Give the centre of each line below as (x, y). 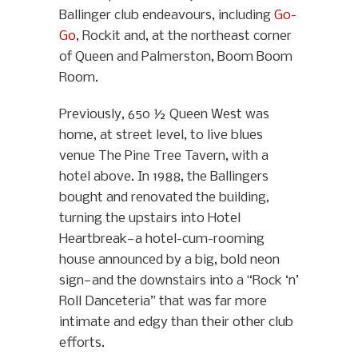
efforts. (82, 344)
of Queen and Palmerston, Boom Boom (176, 58)
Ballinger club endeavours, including (167, 16)
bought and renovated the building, (164, 198)
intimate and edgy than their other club (176, 323)
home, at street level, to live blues (161, 136)
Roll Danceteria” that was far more (163, 302)
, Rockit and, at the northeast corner (184, 37)
